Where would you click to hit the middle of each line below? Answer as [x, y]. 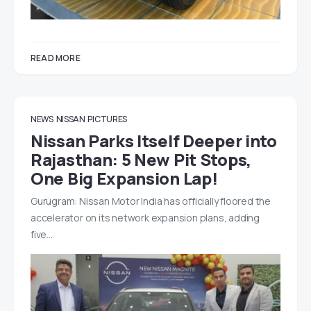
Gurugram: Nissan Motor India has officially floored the [151, 201]
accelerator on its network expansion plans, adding [145, 217]
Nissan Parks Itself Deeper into [154, 140]
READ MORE [56, 58]
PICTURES [108, 119]
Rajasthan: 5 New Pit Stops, [141, 159]
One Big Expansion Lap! [124, 178]
